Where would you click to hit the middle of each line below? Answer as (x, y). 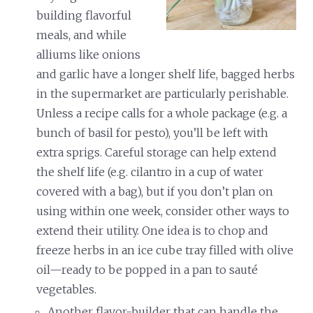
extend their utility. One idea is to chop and (153, 230)
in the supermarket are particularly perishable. (163, 93)
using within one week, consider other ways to (163, 211)
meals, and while (82, 35)
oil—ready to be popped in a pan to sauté (147, 269)
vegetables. (67, 289)
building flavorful (84, 15)
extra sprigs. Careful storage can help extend (157, 152)
